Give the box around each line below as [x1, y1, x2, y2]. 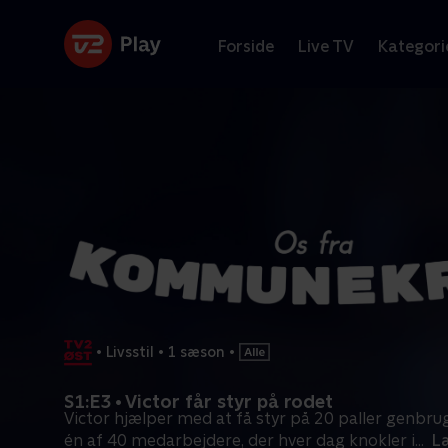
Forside [218, 36, 274, 56]
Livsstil [106, 343, 154, 360]
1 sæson [168, 343, 225, 360]
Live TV [298, 36, 354, 56]
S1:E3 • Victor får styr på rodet [64, 391, 333, 412]
